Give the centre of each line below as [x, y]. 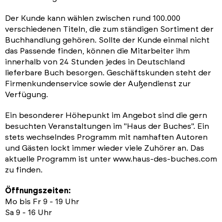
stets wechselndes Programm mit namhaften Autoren [106, 137]
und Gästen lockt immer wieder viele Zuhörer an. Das [105, 148]
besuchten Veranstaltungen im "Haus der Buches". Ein [107, 126]
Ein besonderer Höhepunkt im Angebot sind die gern [106, 115]
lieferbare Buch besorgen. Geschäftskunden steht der [108, 73]
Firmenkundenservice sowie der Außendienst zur [98, 83]
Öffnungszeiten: [38, 191]
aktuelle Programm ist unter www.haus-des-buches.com [111, 159]
